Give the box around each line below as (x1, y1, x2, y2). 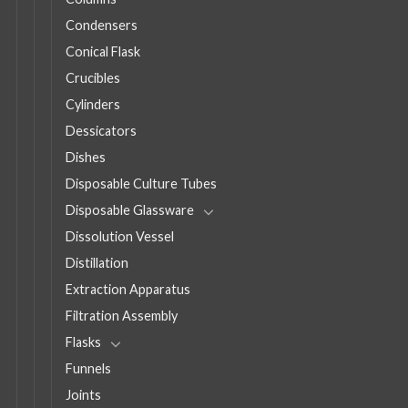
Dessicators (66, 122, 137, 138)
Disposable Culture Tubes (66, 175, 217, 191)
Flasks (66, 333, 101, 350)
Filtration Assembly (66, 307, 178, 323)
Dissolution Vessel (66, 228, 174, 244)
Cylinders (66, 96, 120, 112)
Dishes (66, 148, 106, 165)
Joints (66, 386, 101, 403)
